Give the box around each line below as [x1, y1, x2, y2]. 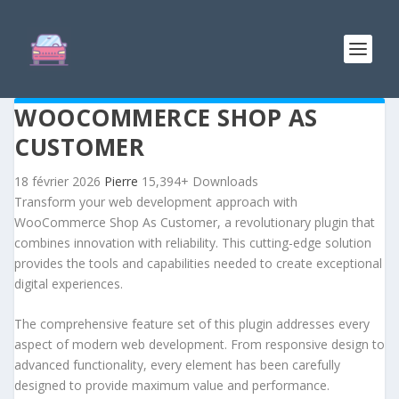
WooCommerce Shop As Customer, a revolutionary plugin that [14, 214, 375, 231]
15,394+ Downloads [142, 173, 258, 190]
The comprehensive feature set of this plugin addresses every [14, 315, 370, 333]
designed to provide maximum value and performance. [14, 377, 330, 395]
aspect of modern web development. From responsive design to [14, 336, 385, 354]
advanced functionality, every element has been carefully [14, 356, 340, 374]
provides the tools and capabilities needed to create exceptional [14, 255, 382, 272]
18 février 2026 [14, 173, 104, 190]
